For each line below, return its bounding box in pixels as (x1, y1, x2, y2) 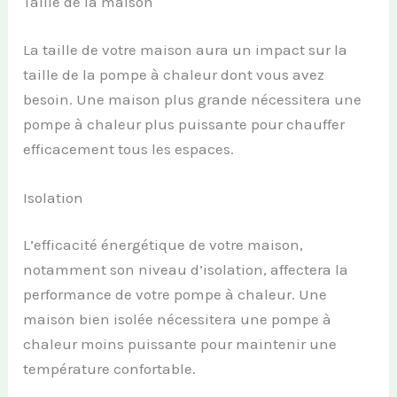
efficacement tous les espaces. (23, 139, 235, 158)
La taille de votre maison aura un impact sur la (23, 40, 348, 58)
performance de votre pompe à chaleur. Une (23, 285, 328, 304)
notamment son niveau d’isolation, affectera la (23, 261, 349, 279)
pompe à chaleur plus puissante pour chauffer (23, 114, 346, 133)
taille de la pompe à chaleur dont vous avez (23, 65, 325, 83)
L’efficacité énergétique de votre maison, (23, 236, 304, 254)
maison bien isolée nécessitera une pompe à (23, 310, 332, 329)
